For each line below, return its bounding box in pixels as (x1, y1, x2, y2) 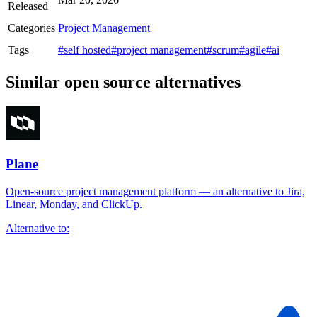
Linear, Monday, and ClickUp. (6, 197, 142, 210)
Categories (8, 22, 55, 35)
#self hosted (58, 44, 111, 57)
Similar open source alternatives (6, 73, 241, 92)
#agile (239, 44, 266, 57)
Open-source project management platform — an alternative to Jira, (6, 185, 305, 197)
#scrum (207, 44, 239, 57)
